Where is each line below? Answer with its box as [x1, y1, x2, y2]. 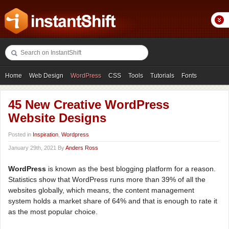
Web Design [29, 72, 63, 79]
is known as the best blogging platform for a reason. [46, 165, 216, 173]
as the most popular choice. [8, 208, 98, 216]
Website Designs [8, 111, 106, 125]
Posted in [8, 131, 33, 138]
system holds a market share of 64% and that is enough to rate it [8, 197, 217, 205]
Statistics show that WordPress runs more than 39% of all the [8, 175, 205, 184]
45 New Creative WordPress [8, 98, 169, 111]
